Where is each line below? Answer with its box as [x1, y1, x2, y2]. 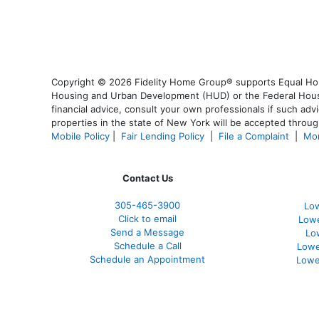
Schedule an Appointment [90, 253, 205, 266]
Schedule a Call [113, 240, 182, 252]
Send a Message [110, 226, 184, 239]
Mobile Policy [51, 130, 110, 142]
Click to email [118, 213, 177, 225]
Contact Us [122, 172, 173, 184]
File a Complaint [219, 130, 292, 142]
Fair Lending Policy [121, 130, 204, 142]
